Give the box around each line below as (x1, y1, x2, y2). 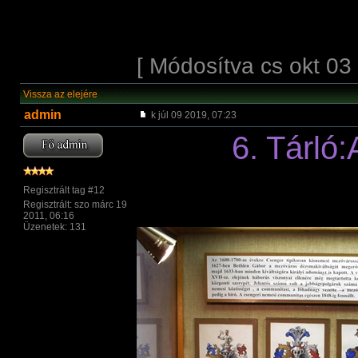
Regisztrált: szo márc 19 (23, 199, 127, 210)
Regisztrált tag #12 (23, 185, 105, 196)
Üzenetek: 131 (23, 221, 86, 233)
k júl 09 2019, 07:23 (149, 109, 237, 121)
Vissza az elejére (23, 89, 97, 100)
